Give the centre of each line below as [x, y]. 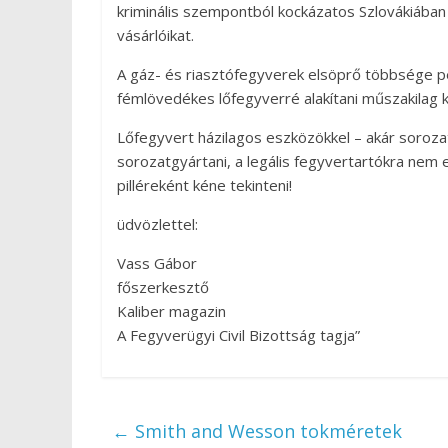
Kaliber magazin [171, 311]
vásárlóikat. [155, 35]
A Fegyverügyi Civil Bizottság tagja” [238, 335]
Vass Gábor [157, 263]
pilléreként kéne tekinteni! [204, 185]
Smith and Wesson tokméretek [266, 431]
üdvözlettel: [157, 224]
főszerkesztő [163, 287]
